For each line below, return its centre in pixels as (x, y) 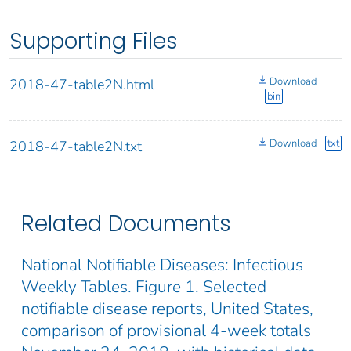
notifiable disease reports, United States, (167, 308)
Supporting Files (94, 41)
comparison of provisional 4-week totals (166, 330)
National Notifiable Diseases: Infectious (162, 264)
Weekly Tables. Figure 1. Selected (144, 286)
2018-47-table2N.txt (76, 146)
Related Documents (126, 223)
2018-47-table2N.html (82, 84)
